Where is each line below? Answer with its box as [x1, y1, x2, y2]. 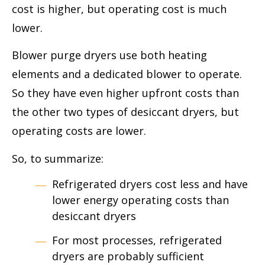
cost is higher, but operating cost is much [12, 1, 227, 16]
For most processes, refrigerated [52, 233, 222, 248]
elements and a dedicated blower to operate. [12, 67, 242, 82]
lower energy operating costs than [52, 193, 229, 208]
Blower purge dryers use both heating [12, 48, 207, 63]
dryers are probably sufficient [52, 249, 204, 264]
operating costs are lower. [12, 124, 146, 138]
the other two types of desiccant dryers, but [12, 105, 239, 119]
